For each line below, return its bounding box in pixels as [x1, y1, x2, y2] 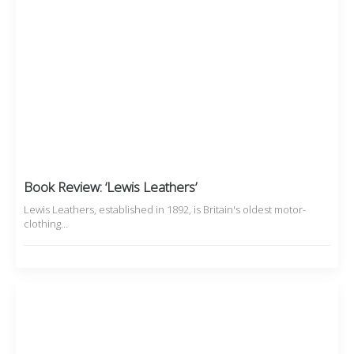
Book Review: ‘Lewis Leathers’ [24, 177, 197, 196]
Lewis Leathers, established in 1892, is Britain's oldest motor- [24, 201, 306, 217]
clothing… [24, 216, 68, 231]
